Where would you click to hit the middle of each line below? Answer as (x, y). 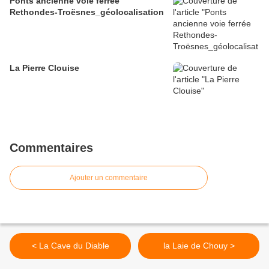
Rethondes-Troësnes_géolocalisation (87, 12)
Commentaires (51, 148)
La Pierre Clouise (44, 68)
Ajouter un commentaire (109, 178)
